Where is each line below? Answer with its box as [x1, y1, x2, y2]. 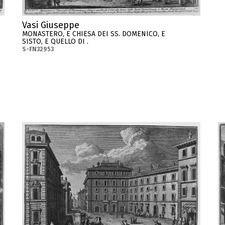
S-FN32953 [22, 45, 54, 53]
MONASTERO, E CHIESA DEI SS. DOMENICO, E [22, 29, 165, 38]
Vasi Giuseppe [22, 19, 79, 31]
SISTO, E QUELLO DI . [22, 37, 88, 46]
